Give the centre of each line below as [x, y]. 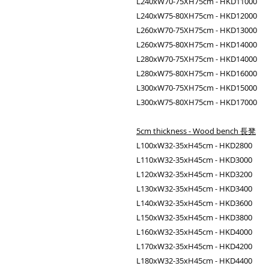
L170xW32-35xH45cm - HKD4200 [194, 246]
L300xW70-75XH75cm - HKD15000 [197, 88]
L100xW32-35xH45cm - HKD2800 [194, 145]
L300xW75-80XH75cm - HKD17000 [197, 102]
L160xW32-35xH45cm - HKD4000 [194, 232]
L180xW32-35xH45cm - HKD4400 [194, 261]
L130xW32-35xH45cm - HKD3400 [194, 189]
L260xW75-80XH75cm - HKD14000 [197, 44]
